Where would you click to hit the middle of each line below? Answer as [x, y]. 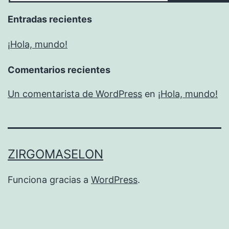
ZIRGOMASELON [55, 154]
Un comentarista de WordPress [75, 94]
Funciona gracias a [49, 180]
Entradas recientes [50, 19]
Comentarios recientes [59, 70]
